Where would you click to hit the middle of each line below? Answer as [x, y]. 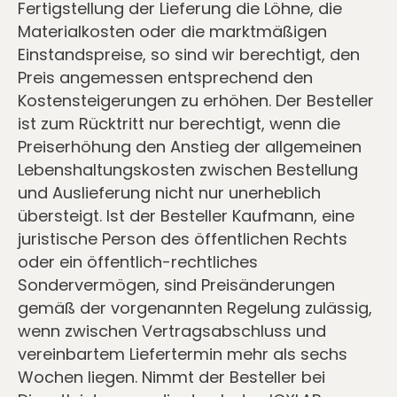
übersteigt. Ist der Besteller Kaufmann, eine [186, 216]
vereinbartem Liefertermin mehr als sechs [183, 354]
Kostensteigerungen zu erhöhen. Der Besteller [196, 101]
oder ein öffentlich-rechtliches [138, 262]
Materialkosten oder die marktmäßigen [172, 31]
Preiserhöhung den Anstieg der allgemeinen [190, 147]
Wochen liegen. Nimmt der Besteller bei [171, 377]
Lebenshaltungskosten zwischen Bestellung [188, 170]
